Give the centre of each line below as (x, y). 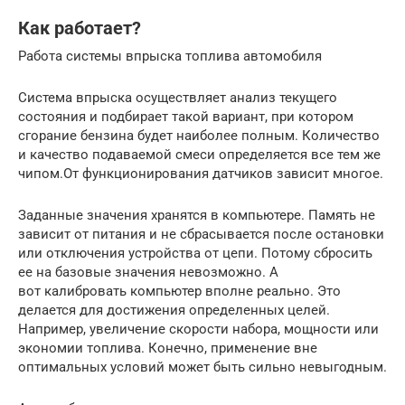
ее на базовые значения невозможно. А (148, 272)
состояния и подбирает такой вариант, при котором (186, 116)
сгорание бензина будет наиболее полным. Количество (199, 135)
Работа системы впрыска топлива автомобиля (170, 56)
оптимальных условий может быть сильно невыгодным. (202, 367)
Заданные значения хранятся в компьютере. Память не (197, 215)
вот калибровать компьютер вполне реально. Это (179, 291)
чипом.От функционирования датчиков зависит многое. (201, 173)
